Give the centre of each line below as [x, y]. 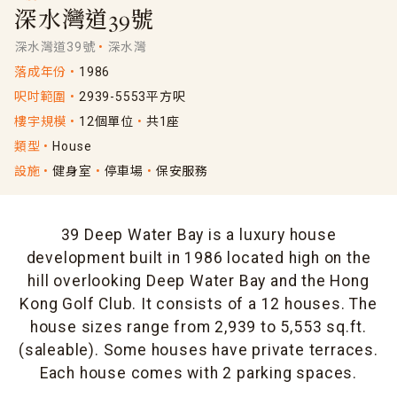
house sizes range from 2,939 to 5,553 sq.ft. [198, 327]
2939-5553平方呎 [132, 97]
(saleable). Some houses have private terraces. [198, 350]
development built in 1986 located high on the [198, 258]
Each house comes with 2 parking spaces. [198, 374]
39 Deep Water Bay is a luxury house [198, 235]
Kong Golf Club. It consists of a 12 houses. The [198, 304]
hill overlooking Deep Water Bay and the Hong [198, 281]
